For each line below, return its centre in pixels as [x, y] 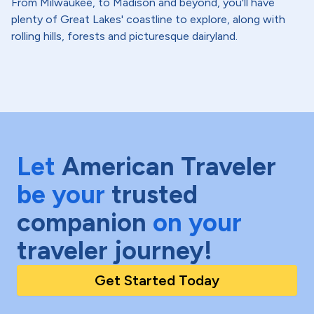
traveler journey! [115, 251]
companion [82, 223]
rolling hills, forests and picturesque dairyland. [124, 36]
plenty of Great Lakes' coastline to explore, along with [148, 19]
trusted [155, 194]
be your [61, 194]
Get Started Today [157, 280]
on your [197, 223]
